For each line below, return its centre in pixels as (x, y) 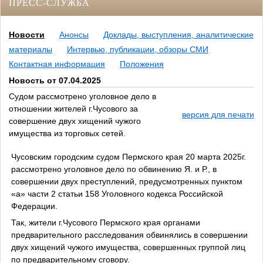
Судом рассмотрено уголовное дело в (82, 97)
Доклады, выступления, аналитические (178, 35)
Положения (142, 64)
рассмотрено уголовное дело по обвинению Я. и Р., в (114, 169)
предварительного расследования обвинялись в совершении (129, 235)
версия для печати (218, 115)
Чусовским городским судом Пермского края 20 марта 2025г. (128, 156)
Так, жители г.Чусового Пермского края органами (105, 222)
